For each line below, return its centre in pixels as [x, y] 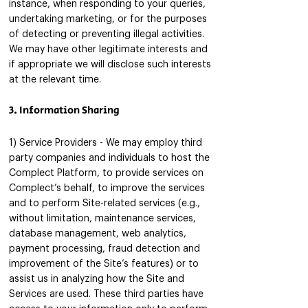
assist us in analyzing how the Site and [97, 279]
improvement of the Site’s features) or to [104, 264]
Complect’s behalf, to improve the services [107, 188]
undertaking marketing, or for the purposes [108, 19]
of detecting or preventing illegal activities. [107, 34]
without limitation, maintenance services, [102, 219]
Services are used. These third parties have [106, 294]
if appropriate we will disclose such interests [110, 65]
